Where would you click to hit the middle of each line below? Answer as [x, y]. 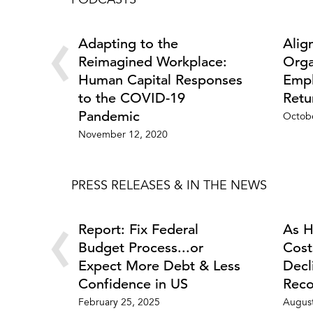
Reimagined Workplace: [153, 62]
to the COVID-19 [132, 99]
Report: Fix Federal [138, 230]
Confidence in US [133, 284]
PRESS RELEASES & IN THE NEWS [169, 187]
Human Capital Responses [160, 80]
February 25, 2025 [119, 304]
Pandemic [109, 117]
